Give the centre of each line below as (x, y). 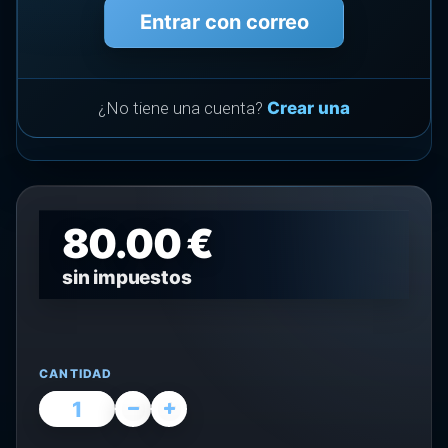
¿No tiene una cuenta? (182, 108)
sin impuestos (127, 277)
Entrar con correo (224, 22)
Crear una (308, 108)
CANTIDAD (76, 373)
